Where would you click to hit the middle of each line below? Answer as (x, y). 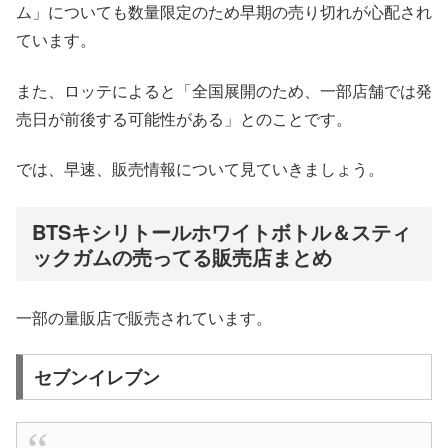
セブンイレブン (96, 376)
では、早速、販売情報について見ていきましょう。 (200, 169)
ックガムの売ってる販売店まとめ (182, 257)
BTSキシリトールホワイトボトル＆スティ (221, 232)
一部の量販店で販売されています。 (144, 317)
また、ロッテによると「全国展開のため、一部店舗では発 (224, 90)
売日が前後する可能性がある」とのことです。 (184, 118)
